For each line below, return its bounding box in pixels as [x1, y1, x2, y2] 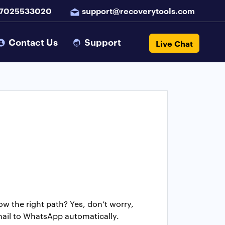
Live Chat [156, 37, 193, 49]
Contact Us [7, 35, 60, 49]
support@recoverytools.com [82, 5, 195, 16]
